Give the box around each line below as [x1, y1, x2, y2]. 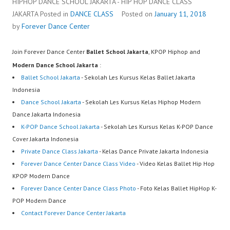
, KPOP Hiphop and [148, 48, 200, 56]
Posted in [40, 9, 70, 19]
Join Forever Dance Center [12, 48, 86, 56]
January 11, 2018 [155, 9, 206, 19]
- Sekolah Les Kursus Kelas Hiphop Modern [81, 98, 201, 106]
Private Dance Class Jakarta [21, 147, 98, 156]
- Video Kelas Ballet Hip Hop [136, 160, 215, 168]
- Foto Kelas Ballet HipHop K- [136, 184, 217, 193]
